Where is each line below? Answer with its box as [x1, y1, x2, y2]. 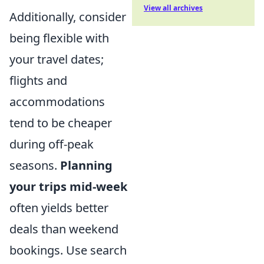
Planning [60, 157, 113, 173]
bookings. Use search [9, 242, 127, 258]
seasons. [9, 157, 60, 173]
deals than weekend [9, 220, 118, 237]
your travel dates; [9, 51, 104, 67]
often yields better [9, 199, 108, 216]
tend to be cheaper [9, 114, 112, 131]
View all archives [144, 3, 203, 13]
